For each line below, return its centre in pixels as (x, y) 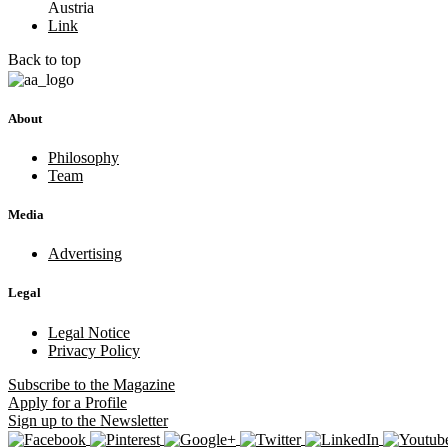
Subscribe (39, 384)
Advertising (85, 254)
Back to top (44, 60)
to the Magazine (122, 384)
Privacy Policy (94, 350)
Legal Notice (89, 332)
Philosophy (83, 157)
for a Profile (87, 402)
